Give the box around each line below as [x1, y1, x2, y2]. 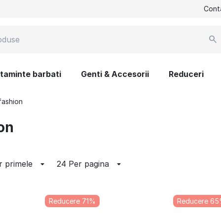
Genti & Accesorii [81, 69, 149, 79]
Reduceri [169, 69, 204, 79]
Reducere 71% [49, 197, 96, 205]
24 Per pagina [56, 159, 109, 169]
